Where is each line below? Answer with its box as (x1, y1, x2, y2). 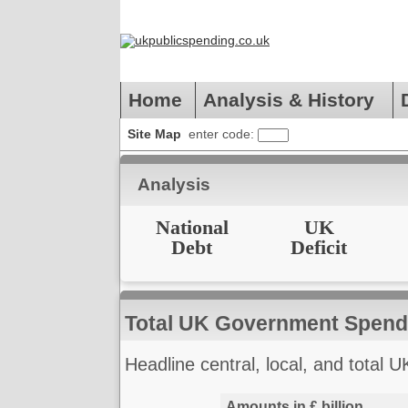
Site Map (127, 127, 181, 141)
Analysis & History (203, 89, 385, 110)
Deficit (291, 236, 347, 260)
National (155, 216, 229, 240)
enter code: (189, 127, 258, 141)
